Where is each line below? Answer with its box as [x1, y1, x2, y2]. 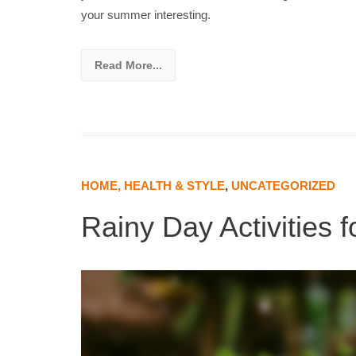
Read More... [95, 58, 162, 72]
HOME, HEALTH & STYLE [81, 178, 225, 192]
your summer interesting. [81, 7, 211, 21]
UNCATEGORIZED [231, 178, 335, 192]
